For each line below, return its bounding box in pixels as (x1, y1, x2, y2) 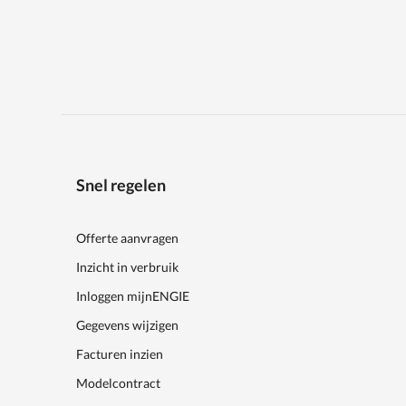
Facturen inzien (76, 346, 163, 362)
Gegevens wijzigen (76, 317, 179, 333)
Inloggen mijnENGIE (76, 288, 189, 304)
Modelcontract (76, 375, 160, 391)
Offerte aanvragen (76, 230, 179, 246)
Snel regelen (76, 175, 166, 196)
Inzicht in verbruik (76, 259, 179, 275)
